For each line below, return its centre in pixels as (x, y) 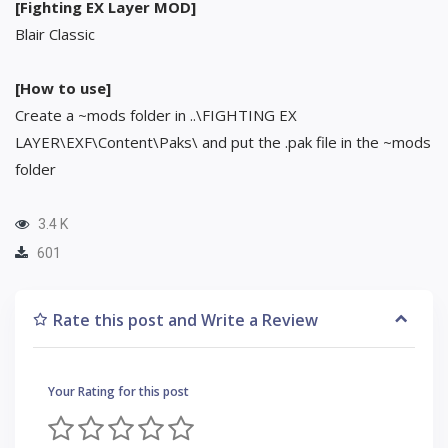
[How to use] (63, 87)
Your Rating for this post (118, 391)
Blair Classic (55, 33)
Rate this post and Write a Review (185, 319)
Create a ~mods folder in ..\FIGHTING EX (156, 114)
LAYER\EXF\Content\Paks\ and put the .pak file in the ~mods (223, 141)
